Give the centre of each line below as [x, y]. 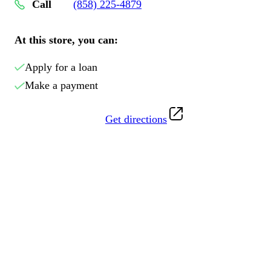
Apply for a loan [61, 67]
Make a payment [61, 86]
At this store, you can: [66, 40]
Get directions [136, 119]
